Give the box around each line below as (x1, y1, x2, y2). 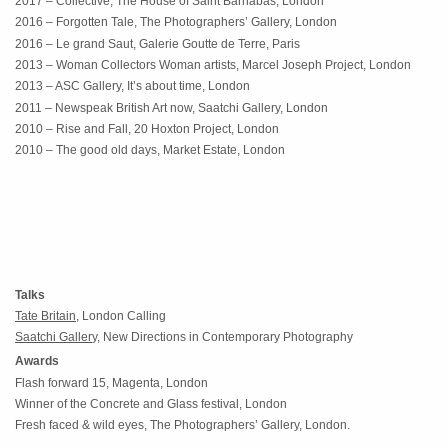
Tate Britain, (15, 308, 79, 323)
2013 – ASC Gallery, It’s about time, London (15, 79, 250, 94)
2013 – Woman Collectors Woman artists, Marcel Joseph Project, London (15, 57, 411, 72)
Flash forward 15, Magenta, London (15, 375, 208, 390)
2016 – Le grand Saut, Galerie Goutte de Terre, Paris (15, 36, 300, 51)
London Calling (79, 308, 166, 323)
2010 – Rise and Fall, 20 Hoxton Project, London (15, 122, 279, 137)
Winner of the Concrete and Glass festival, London (15, 397, 287, 412)
